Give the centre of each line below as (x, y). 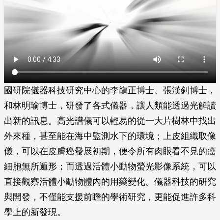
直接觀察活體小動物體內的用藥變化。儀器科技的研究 (110, 182)
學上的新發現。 (35, 212)
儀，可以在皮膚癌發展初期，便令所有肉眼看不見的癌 (110, 151)
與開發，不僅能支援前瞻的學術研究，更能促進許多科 (110, 197)
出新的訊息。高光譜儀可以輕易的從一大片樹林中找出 (110, 121)
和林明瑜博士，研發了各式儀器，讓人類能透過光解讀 (110, 106)
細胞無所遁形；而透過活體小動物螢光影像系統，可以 (110, 166)
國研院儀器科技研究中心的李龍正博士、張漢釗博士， (110, 90)
